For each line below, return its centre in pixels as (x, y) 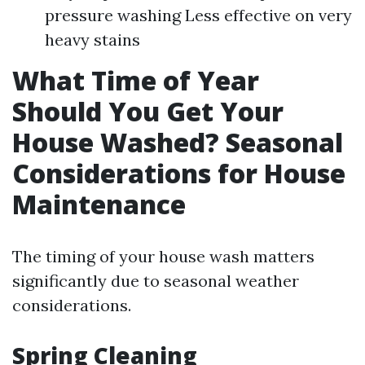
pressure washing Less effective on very (198, 15)
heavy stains (92, 40)
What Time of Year (136, 80)
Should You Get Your (148, 111)
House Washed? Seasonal (178, 142)
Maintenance (99, 204)
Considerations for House (179, 173)
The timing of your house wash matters (163, 256)
